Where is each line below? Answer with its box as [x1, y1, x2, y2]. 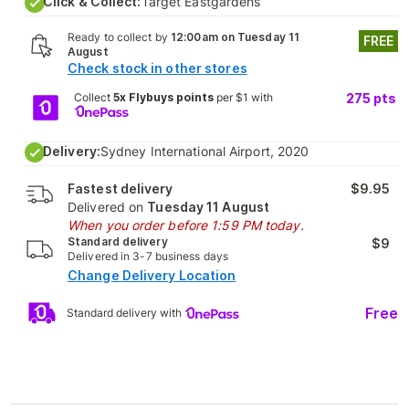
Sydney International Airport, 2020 [100, 143, 309, 160]
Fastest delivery [68, 181, 173, 197]
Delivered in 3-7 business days [68, 249, 228, 264]
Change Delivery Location [68, 267, 236, 284]
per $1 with [213, 90, 273, 105]
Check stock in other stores [68, 60, 247, 77]
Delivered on [68, 199, 148, 215]
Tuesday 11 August [147, 199, 270, 215]
